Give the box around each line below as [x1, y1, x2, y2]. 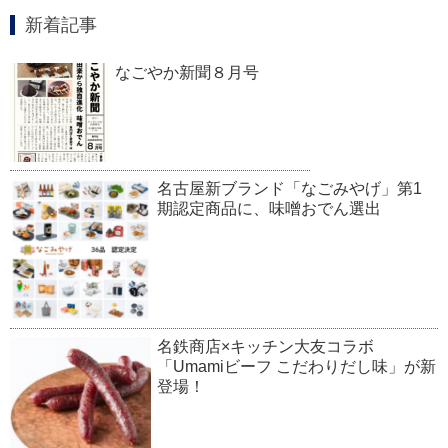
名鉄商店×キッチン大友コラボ [157, 338, 375, 356]
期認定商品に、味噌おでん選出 [157, 200, 382, 218]
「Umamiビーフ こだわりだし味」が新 [157, 358, 437, 376]
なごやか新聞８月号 [115, 64, 259, 82]
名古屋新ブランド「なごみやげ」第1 [157, 180, 423, 198]
